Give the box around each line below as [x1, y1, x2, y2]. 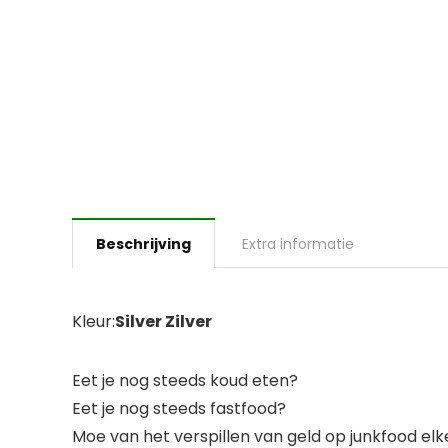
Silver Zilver [115, 309, 212, 333]
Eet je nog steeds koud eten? [72, 368, 298, 392]
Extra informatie [242, 233, 354, 254]
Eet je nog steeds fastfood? [72, 396, 286, 420]
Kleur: [72, 309, 115, 333]
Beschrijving [96, 233, 191, 254]
